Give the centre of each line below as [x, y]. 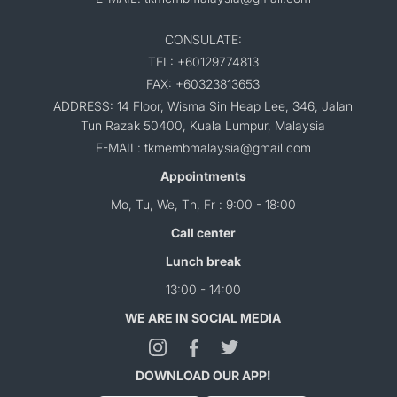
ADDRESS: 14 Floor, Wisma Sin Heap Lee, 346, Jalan [203, 106]
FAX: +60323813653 [203, 84]
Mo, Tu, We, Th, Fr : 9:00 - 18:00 [203, 204]
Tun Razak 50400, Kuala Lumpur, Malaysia [203, 125]
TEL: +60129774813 [203, 62]
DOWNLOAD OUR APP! [203, 376]
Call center [203, 233]
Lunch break [203, 261]
